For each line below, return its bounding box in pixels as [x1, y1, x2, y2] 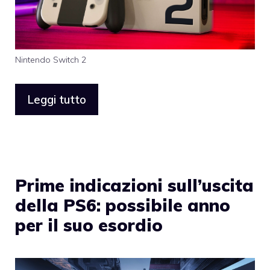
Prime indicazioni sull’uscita [15, 175, 254, 196]
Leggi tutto [27, 92, 86, 107]
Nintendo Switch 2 [15, 54, 87, 65]
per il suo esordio [15, 215, 163, 236]
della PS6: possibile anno [15, 195, 230, 216]
